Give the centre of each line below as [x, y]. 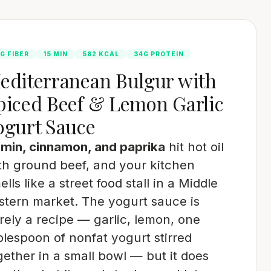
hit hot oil [195, 147]
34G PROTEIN [159, 54]
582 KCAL [101, 54]
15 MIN [56, 54]
